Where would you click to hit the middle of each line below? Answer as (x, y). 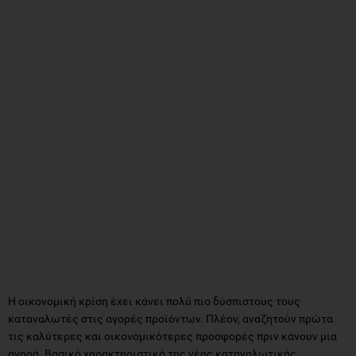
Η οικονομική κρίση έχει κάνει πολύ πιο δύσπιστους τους (154, 301)
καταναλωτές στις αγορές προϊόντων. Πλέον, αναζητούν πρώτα (170, 318)
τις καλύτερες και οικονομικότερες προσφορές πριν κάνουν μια (172, 336)
